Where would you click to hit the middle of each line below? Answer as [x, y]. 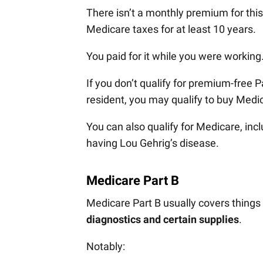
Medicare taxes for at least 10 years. [171, 29]
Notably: [106, 246]
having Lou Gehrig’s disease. [154, 143]
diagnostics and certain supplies [163, 219]
